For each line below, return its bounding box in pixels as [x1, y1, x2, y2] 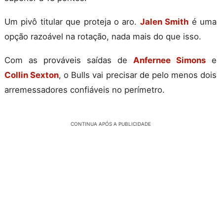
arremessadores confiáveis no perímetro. [4, 85, 165, 95]
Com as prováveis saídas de [4, 55, 133, 66]
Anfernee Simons [133, 55, 206, 66]
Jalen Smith [140, 17, 189, 27]
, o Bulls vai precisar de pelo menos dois [59, 70, 217, 80]
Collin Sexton [4, 70, 59, 80]
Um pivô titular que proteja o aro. [4, 17, 140, 27]
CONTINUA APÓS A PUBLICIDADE [70, 121, 151, 127]
